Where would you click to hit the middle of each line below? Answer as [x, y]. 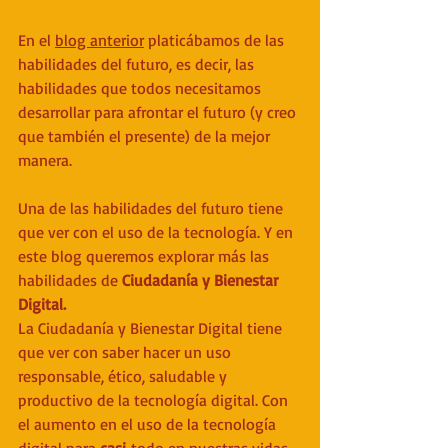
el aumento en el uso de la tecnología [149, 423]
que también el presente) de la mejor [146, 135]
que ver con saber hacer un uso [126, 351]
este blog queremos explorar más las [145, 255]
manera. [47, 159]
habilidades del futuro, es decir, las [138, 63]
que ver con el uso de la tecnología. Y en [157, 231]
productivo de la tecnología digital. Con [155, 399]
